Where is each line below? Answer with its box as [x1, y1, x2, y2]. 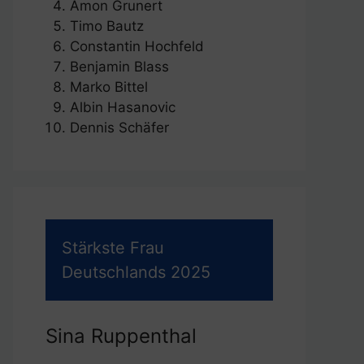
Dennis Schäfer [70, 119, 169, 136]
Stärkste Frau [62, 238, 164, 258]
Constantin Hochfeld [70, 38, 204, 55]
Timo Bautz [70, 18, 144, 35]
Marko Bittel [70, 79, 148, 96]
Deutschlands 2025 [62, 262, 210, 283]
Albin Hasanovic [70, 99, 175, 116]
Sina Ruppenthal [45, 324, 197, 349]
